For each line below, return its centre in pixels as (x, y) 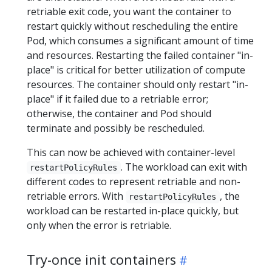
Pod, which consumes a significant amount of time (140, 41)
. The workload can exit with (184, 167)
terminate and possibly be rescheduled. (116, 128)
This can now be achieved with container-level (131, 152)
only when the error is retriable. (99, 225)
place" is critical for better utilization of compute (136, 70)
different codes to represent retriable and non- (134, 182)
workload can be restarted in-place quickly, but (133, 211)
